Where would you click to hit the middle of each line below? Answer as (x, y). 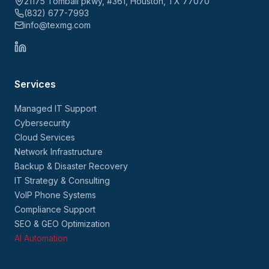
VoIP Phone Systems (55, 195)
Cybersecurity (42, 123)
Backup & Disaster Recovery (71, 166)
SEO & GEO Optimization (62, 224)
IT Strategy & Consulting (62, 181)
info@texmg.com (57, 25)
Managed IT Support (56, 109)
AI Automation (41, 238)
